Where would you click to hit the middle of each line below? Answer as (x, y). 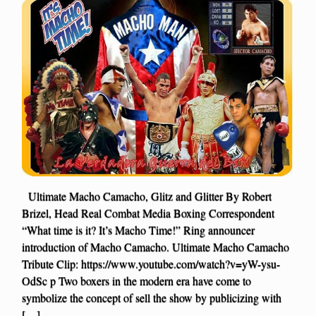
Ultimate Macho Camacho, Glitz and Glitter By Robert (147, 196)
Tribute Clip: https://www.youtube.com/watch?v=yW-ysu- (151, 264)
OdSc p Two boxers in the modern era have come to (136, 281)
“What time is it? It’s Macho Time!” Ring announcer (138, 230)
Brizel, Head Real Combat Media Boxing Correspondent (148, 213)
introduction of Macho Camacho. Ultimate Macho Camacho (156, 247)
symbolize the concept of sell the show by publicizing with (152, 298)
